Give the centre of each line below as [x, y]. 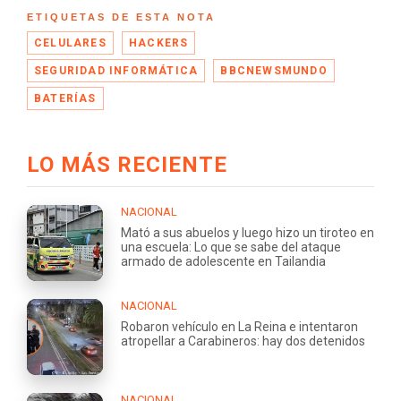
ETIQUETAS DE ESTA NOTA [121, 17]
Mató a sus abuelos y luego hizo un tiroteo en [247, 232]
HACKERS [159, 43]
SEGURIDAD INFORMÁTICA [116, 70]
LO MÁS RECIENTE [127, 164]
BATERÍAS [65, 98]
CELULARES [70, 43]
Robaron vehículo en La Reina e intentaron [239, 326]
